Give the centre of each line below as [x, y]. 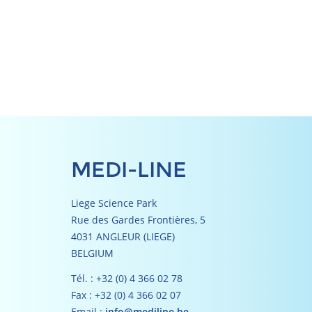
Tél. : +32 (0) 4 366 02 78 [127, 278]
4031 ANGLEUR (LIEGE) [123, 236]
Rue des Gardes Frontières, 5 [138, 220]
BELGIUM [92, 253]
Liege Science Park [114, 203]
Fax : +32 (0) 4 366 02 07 [126, 295]
